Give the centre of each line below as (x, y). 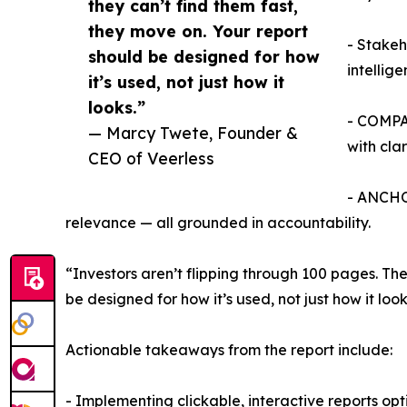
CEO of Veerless (151, 158)
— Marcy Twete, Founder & (193, 132)
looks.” (117, 107)
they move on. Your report (198, 30)
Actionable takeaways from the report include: (229, 349)
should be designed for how (204, 56)
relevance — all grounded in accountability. (218, 222)
